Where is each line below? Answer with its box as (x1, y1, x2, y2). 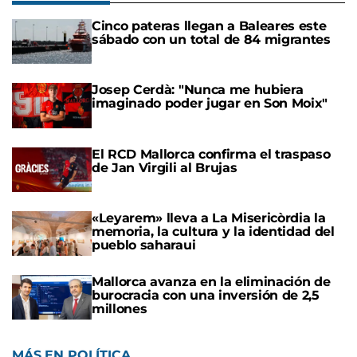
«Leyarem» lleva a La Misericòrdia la (92, 210, 326, 226)
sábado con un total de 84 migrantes (92, 32, 331, 48)
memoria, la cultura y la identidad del (92, 223, 335, 239)
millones (92, 301, 147, 317)
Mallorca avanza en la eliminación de (92, 274, 331, 290)
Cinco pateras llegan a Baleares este (92, 18, 327, 34)
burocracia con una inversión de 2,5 (92, 288, 320, 304)
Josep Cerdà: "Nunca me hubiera (92, 82, 304, 98)
